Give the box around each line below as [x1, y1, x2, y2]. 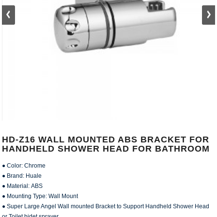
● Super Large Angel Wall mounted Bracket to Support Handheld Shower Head [2, 203, 210, 210]
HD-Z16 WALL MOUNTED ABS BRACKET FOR [2, 135, 210, 145]
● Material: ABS [2, 183, 43, 190]
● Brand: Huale [2, 172, 42, 180]
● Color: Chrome [2, 162, 46, 170]
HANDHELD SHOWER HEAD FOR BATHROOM [2, 144, 210, 154]
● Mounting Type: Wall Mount [2, 193, 78, 200]
